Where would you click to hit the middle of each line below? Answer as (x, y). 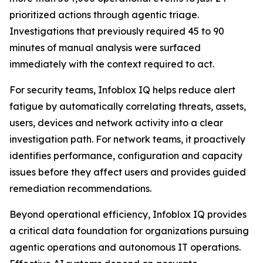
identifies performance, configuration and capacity (126, 156)
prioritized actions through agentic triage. (104, 15)
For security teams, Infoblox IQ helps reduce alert (122, 90)
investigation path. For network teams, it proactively (127, 139)
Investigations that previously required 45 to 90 (117, 31)
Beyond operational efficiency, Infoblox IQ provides (128, 214)
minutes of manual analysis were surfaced (105, 48)
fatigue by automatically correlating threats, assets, (128, 106)
